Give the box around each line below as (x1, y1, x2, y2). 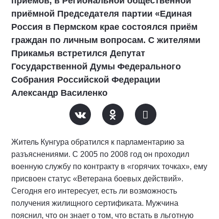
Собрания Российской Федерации (11, 75, 160, 85)
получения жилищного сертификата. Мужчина (11, 199, 178, 207)
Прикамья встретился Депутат (11, 48, 145, 58)
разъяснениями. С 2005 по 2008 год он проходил (11, 150, 189, 158)
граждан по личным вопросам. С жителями (11, 35, 200, 45)
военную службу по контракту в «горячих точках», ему (11, 162, 207, 171)
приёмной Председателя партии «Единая (11, 9, 192, 19)
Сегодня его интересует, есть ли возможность (11, 187, 177, 195)
